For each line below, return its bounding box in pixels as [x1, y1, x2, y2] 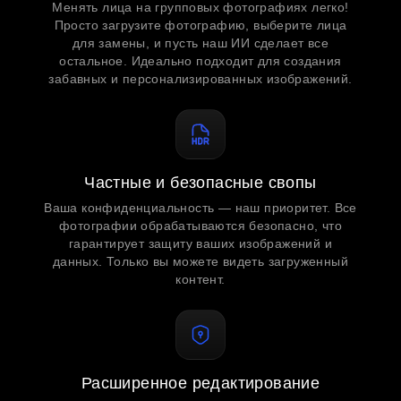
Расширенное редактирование [81, 374, 320, 392]
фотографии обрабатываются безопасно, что [59, 218, 342, 233]
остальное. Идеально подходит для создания [59, 54, 342, 68]
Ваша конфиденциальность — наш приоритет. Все [44, 200, 357, 215]
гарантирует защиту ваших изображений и [68, 236, 333, 251]
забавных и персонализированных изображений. [48, 72, 353, 86]
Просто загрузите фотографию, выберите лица [54, 18, 347, 32]
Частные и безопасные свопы [84, 174, 317, 192]
